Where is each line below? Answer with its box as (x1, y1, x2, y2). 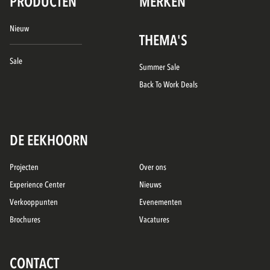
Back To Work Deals (143, 79, 198, 91)
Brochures (14, 214, 41, 226)
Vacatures (143, 214, 170, 226)
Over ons (144, 162, 167, 174)
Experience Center (13, 179, 66, 191)
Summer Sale (143, 61, 180, 74)
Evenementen (143, 196, 183, 209)
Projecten (14, 162, 39, 174)
